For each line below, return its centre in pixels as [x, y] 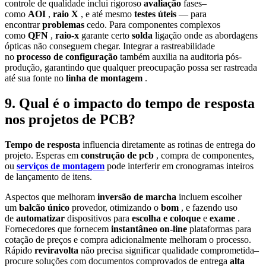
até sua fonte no [35, 78]
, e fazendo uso [209, 207]
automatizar [42, 218]
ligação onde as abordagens [206, 36]
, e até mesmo [107, 14]
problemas [64, 25]
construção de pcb [118, 155]
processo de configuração [68, 57]
